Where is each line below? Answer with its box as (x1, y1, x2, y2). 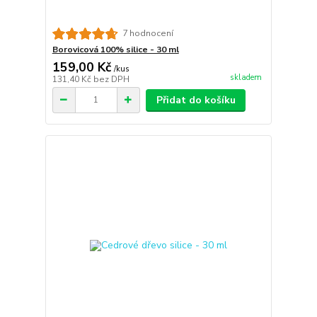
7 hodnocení (122, 28, 173, 40)
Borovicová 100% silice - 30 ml (52, 43, 179, 55)
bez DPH (93, 73, 129, 85)
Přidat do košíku (156, 93, 236, 107)
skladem (229, 72, 262, 83)
